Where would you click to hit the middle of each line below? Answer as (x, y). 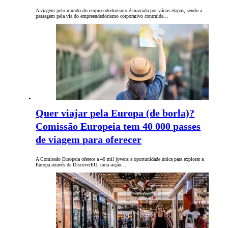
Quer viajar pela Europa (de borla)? (115, 113)
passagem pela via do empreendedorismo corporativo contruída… (102, 16)
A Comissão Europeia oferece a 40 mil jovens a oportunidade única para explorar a (120, 159)
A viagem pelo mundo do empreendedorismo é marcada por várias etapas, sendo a (119, 11)
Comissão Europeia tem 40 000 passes (118, 126)
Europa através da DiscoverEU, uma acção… (81, 165)
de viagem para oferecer (89, 140)
